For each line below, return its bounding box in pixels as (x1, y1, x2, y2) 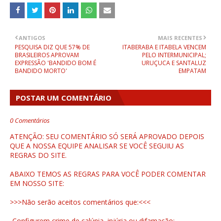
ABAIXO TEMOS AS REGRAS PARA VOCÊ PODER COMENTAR (10, 169, 206, 179)
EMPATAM (179, 67, 206, 75)
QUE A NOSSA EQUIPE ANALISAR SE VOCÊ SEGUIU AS (10, 141, 184, 151)
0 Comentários (10, 116, 50, 125)
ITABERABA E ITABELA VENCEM (122, 43, 206, 52)
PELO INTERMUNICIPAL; (142, 51, 206, 60)
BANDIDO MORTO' (15, 67, 67, 75)
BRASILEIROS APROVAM (15, 51, 79, 60)
